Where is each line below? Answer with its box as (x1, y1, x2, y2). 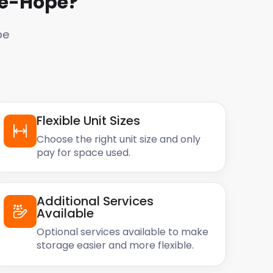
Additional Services (36, 193, 154, 210)
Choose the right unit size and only (36, 132, 200, 146)
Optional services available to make (36, 225, 208, 239)
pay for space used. (36, 146, 130, 160)
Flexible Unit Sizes (36, 112, 140, 129)
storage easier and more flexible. (36, 238, 194, 252)
